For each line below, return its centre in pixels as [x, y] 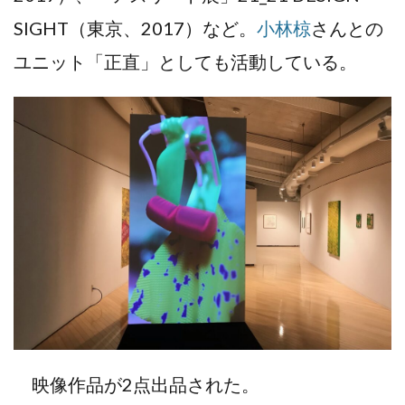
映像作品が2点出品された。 [137, 384]
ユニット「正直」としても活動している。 [185, 61]
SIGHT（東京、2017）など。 [135, 28]
